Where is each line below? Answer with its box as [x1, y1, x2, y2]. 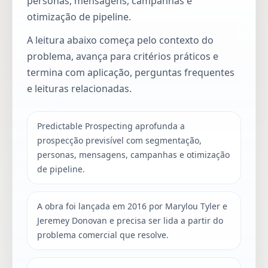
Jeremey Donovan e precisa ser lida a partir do [37, 214, 223, 226]
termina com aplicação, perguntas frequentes [27, 65, 234, 79]
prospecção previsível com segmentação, [37, 134, 202, 146]
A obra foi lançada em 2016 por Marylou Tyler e [37, 200, 227, 212]
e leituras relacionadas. [27, 81, 132, 95]
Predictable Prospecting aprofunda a [37, 120, 185, 132]
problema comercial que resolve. [37, 229, 169, 240]
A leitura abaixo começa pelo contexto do [27, 33, 214, 47]
